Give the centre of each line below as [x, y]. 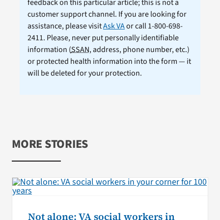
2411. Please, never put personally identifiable [103, 38]
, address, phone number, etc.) [139, 49]
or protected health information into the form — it [109, 61]
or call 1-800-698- [153, 26]
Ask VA [114, 26]
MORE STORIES [50, 144]
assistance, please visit [65, 26]
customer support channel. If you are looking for [107, 14]
